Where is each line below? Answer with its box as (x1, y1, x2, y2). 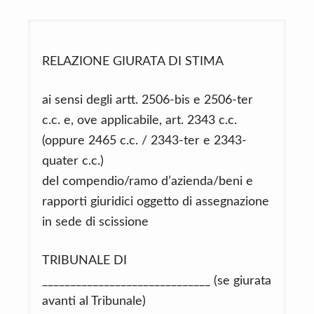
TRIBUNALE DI (42, 254, 127, 267)
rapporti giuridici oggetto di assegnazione (42, 196, 269, 208)
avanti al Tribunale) (42, 295, 146, 308)
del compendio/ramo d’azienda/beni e (42, 175, 253, 188)
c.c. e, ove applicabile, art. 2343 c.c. (42, 114, 237, 127)
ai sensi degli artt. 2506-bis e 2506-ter (42, 94, 253, 107)
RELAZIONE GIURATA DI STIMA (42, 55, 224, 68)
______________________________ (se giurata (42, 275, 271, 287)
